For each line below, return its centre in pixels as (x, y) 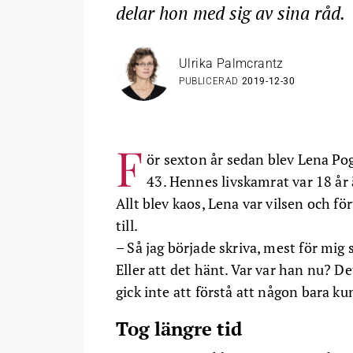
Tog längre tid (179, 328)
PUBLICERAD (210, 81)
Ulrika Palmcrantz (231, 63)
